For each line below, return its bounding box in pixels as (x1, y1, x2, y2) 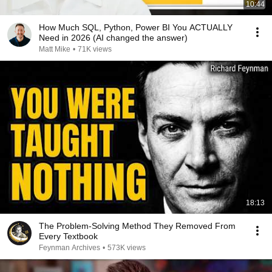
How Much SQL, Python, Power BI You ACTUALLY (39, 22, 233, 32)
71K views (78, 45, 112, 53)
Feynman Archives (39, 243, 100, 252)
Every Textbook (39, 231, 98, 241)
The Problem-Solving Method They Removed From (39, 221, 236, 231)
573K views (107, 243, 146, 252)
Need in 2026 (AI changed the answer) (39, 33, 188, 42)
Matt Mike (39, 45, 70, 53)
